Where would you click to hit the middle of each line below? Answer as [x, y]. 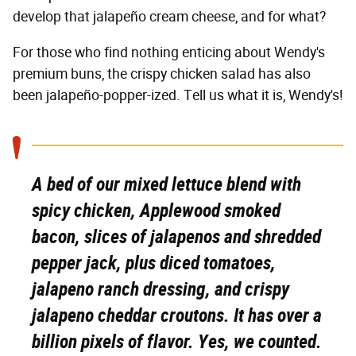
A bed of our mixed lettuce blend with [166, 185]
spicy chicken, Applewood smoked [156, 211]
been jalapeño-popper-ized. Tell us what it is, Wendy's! [178, 96]
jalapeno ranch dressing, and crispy [161, 290]
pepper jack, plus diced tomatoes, [154, 263]
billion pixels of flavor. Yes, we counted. [177, 342]
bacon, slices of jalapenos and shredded [176, 237]
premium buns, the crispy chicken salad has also [162, 74]
